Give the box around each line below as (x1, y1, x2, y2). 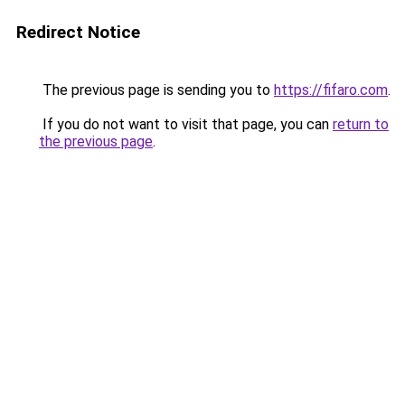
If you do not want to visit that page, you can (39, 116, 333, 133)
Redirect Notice (16, 22, 140, 42)
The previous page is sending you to (39, 81, 274, 99)
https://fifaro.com (274, 81, 388, 99)
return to (333, 116, 389, 133)
